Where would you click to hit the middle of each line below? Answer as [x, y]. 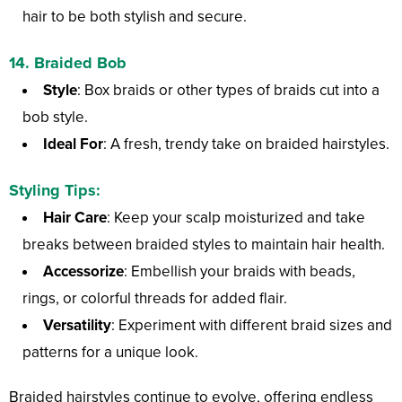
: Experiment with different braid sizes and [252, 326]
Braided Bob [80, 63]
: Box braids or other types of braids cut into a [228, 91]
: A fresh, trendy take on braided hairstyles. [246, 144]
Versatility [77, 326]
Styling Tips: [55, 191]
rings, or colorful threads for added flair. [155, 299]
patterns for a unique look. [110, 353]
